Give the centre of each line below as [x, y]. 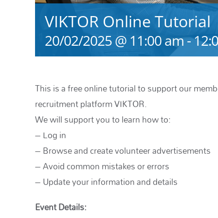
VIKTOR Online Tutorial [128, 21]
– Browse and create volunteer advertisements [123, 151]
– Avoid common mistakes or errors [102, 166]
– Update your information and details [106, 182]
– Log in [51, 135]
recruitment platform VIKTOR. [91, 104]
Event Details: [61, 207]
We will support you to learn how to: [103, 120]
